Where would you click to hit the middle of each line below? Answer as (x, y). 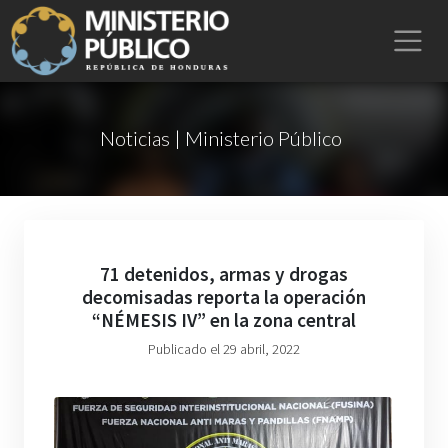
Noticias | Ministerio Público (220, 138)
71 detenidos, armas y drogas (224, 274)
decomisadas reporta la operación (224, 297)
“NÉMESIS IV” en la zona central (224, 320)
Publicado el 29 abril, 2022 (224, 349)
